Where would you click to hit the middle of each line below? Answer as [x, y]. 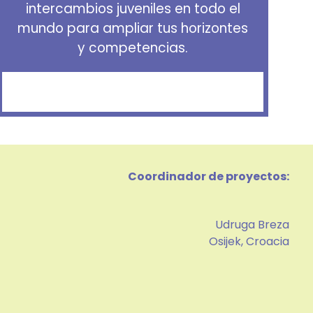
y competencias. [133, 48]
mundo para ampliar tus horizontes [133, 29]
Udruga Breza [252, 224]
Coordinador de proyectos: [208, 176]
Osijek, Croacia [249, 241]
